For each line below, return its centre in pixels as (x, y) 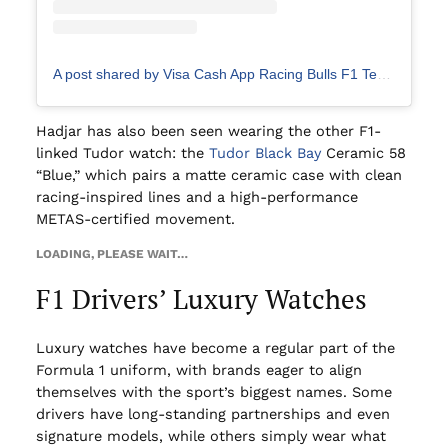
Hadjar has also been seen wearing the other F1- (208, 131)
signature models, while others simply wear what (210, 435)
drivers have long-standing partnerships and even (212, 413)
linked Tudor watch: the (122, 153)
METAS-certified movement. (135, 219)
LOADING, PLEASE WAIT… (111, 253)
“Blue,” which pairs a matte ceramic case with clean (218, 175)
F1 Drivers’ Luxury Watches (201, 299)
